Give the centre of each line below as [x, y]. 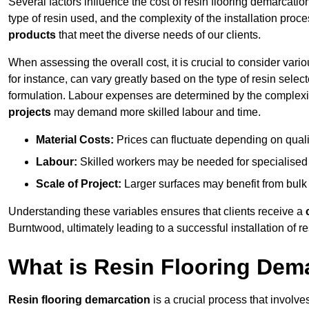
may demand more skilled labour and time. [156, 112]
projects [30, 112]
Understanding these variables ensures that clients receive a [157, 212]
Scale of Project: [79, 184]
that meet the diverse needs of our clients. [158, 35]
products [32, 35]
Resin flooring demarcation [79, 300]
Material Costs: [75, 140]
